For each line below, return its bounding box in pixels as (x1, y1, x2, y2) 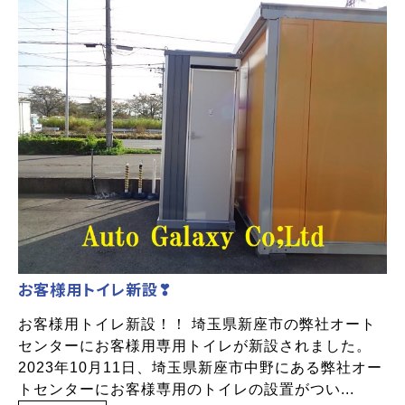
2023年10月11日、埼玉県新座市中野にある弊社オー (18, 359, 382, 375)
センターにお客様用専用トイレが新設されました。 (18, 337, 372, 353)
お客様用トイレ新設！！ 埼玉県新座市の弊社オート (18, 316, 376, 332)
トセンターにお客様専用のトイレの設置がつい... (18, 381, 354, 397)
